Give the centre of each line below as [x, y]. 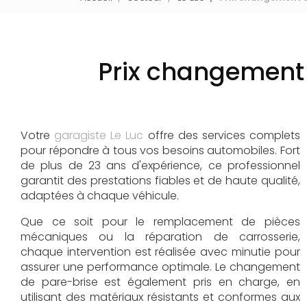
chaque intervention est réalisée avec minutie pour [160, 252]
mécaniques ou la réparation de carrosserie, [160, 237]
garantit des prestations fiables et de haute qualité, [160, 181]
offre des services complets [222, 135]
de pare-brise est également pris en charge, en [160, 282]
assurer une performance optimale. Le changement [160, 267]
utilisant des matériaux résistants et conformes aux [160, 297]
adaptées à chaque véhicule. [100, 196]
